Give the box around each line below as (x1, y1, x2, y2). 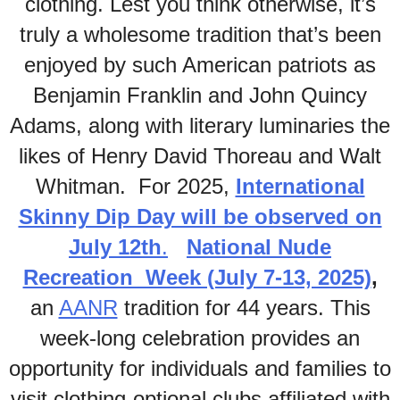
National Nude (187, 235, 331, 259)
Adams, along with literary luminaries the (10, 113, 390, 137)
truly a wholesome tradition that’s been (19, 22, 381, 46)
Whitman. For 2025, (35, 174, 236, 198)
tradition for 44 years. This (117, 296, 371, 320)
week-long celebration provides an (40, 326, 360, 350)
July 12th (69, 235, 162, 259)
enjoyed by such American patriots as (24, 53, 376, 77)
